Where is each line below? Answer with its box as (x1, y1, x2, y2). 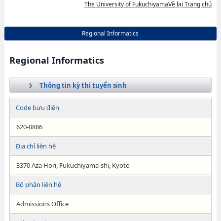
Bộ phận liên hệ (15, 180, 61, 189)
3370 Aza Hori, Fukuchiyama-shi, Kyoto (16, 161, 130, 170)
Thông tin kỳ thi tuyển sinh (39, 81, 127, 90)
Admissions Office (16, 199, 69, 208)
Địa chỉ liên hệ (15, 142, 56, 150)
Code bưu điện (15, 103, 59, 112)
